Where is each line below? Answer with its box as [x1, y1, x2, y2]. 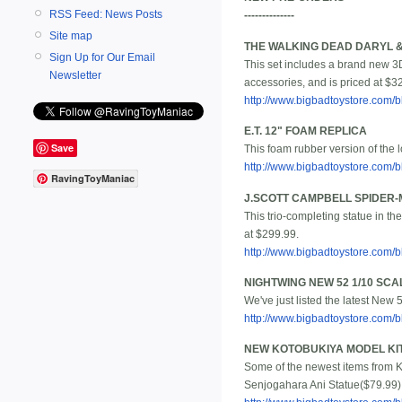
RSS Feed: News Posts [49, 7, 162, 21]
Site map [49, 29, 92, 42]
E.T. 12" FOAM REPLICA [244, 125, 367, 138]
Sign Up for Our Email [49, 50, 155, 64]
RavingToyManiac [51, 171, 135, 186]
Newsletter [49, 68, 101, 82]
